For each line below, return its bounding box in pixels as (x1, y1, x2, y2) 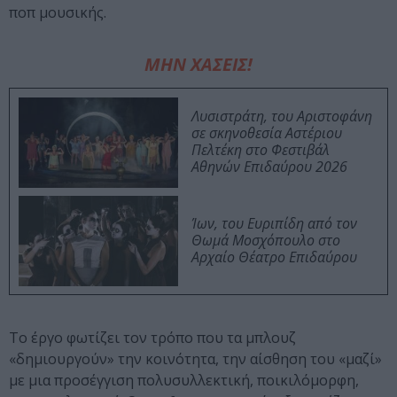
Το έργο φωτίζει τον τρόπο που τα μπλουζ (9, 328, 296, 348)
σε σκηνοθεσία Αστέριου (191, 123, 342, 144)
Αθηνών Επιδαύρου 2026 (191, 157, 347, 177)
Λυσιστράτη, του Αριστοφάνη (191, 106, 372, 127)
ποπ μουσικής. (9, 3, 106, 23)
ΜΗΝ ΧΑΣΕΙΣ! (144, 52, 253, 77)
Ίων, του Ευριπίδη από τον (191, 214, 357, 234)
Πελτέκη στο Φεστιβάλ (191, 140, 330, 160)
